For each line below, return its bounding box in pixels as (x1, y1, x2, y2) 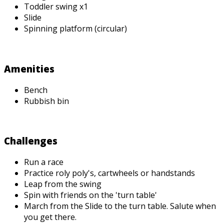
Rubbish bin (24, 95, 69, 106)
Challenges (4, 134, 57, 147)
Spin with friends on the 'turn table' (24, 189, 157, 200)
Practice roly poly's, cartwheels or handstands (24, 167, 195, 178)
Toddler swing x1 (24, 1, 88, 12)
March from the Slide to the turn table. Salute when (24, 200, 216, 211)
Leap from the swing (24, 178, 103, 189)
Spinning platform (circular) (24, 23, 127, 34)
